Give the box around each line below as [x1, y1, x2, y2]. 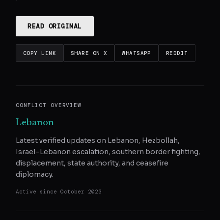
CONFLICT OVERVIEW [16, 101, 82, 109]
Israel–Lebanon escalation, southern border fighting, [16, 147, 200, 157]
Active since [16, 188, 60, 195]
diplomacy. [16, 170, 54, 179]
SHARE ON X [70, 49, 108, 56]
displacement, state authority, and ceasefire [16, 159, 168, 168]
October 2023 [60, 188, 102, 195]
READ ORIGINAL [27, 22, 82, 30]
